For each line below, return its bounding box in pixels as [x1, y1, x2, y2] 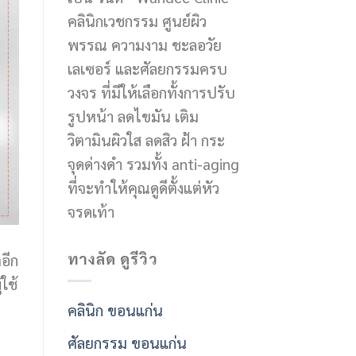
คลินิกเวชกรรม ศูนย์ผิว [67, 10, 207, 30]
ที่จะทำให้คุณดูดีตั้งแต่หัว [67, 176, 219, 197]
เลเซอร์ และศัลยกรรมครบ [67, 57, 227, 78]
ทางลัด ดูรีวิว [67, 247, 159, 268]
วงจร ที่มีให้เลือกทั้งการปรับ [67, 81, 235, 102]
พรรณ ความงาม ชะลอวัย [67, 33, 222, 54]
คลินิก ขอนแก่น [67, 299, 163, 319]
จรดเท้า [67, 200, 114, 221]
